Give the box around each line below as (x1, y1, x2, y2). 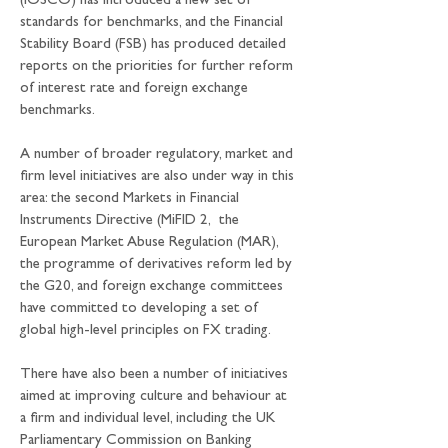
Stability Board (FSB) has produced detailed (20, 38, 290, 53)
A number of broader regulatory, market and (20, 148, 297, 163)
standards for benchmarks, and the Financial (20, 16, 287, 31)
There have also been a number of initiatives (20, 368, 292, 383)
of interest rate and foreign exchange (20, 82, 252, 97)
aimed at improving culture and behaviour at (20, 390, 291, 405)
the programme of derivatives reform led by (20, 258, 296, 273)
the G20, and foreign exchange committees (20, 280, 287, 295)
